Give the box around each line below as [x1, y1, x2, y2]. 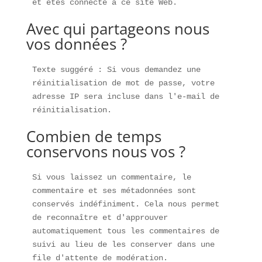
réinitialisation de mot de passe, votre [32, 78, 215, 88]
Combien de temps [26, 126, 161, 147]
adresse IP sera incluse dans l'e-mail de [32, 92, 219, 101]
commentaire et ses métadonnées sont [32, 186, 196, 195]
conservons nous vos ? [26, 141, 185, 162]
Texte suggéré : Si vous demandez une [32, 65, 201, 74]
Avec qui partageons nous [26, 18, 209, 39]
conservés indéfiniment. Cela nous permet [32, 199, 219, 209]
